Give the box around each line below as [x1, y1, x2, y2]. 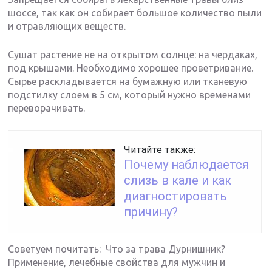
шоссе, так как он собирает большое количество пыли [8, 7, 262, 19]
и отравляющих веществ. [8, 21, 126, 32]
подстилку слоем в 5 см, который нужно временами [8, 89, 251, 101]
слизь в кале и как [124, 173, 232, 188]
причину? [124, 205, 178, 220]
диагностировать [124, 189, 228, 204]
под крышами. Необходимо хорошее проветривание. [8, 63, 254, 74]
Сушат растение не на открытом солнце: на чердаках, [8, 49, 258, 61]
